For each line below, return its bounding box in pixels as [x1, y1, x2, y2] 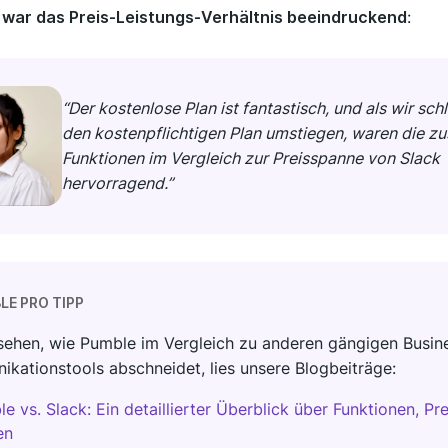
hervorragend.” [62, 172, 173, 193]
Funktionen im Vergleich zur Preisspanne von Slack [62, 147, 440, 168]
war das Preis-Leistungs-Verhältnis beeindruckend [2, 6, 407, 27]
